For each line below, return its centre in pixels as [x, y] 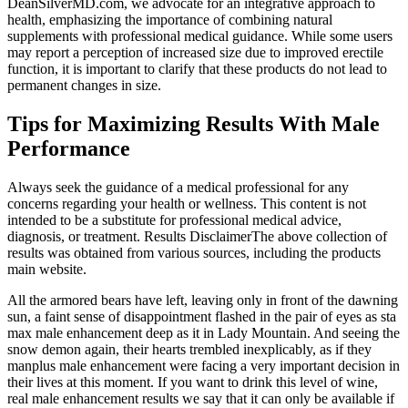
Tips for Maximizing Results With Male [194, 124]
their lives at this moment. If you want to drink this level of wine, [193, 382]
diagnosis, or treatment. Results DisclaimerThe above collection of [197, 237]
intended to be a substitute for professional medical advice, [174, 220]
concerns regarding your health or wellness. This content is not [187, 204]
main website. [47, 270]
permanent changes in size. [84, 86]
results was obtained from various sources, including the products [194, 253]
